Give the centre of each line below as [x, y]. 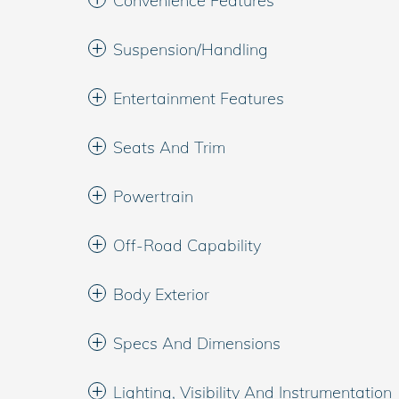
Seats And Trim [169, 148]
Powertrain [153, 197]
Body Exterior [161, 295]
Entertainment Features [199, 99]
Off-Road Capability [187, 246]
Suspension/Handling [191, 50]
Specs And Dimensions [197, 344]
